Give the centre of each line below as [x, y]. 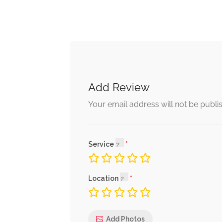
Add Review [119, 87]
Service [102, 144]
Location [104, 178]
